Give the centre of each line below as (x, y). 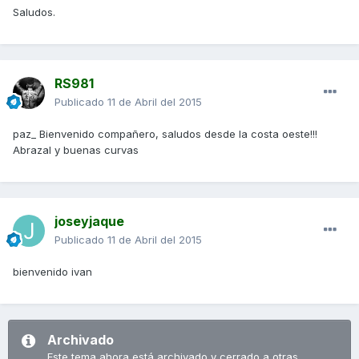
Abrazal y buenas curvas (76, 150)
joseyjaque (89, 222)
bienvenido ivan (52, 272)
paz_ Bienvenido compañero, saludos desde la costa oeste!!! (165, 134)
